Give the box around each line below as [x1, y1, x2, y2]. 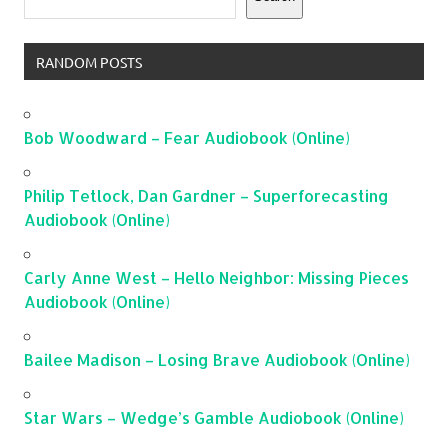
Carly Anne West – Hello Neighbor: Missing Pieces [24, 266, 409, 288]
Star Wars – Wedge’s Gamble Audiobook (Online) [24, 406, 404, 428]
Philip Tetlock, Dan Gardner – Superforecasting [24, 184, 389, 206]
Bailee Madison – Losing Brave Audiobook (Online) [24, 348, 410, 370]
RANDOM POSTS [35, 52, 142, 71]
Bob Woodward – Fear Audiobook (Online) [24, 126, 350, 148]
